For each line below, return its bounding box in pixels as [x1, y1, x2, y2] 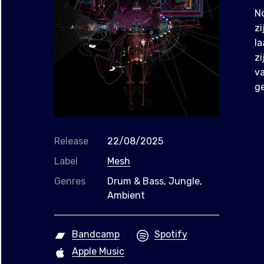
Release [54, 135, 88, 147]
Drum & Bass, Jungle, [107, 175, 202, 187]
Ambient [107, 189, 145, 201]
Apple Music [72, 245, 124, 257]
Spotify [154, 228, 187, 240]
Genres [54, 175, 85, 187]
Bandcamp [72, 228, 120, 240]
